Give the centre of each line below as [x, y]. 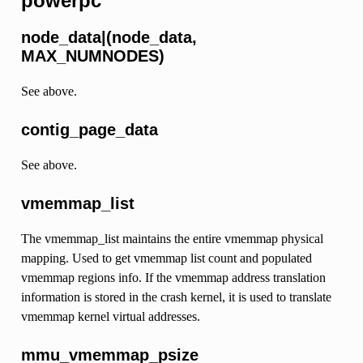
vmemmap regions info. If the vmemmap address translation [173, 278]
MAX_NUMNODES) [92, 56]
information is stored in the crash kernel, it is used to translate [176, 297]
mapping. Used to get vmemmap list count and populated [166, 258]
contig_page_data [89, 130]
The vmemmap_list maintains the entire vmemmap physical [172, 239]
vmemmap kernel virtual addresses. [110, 317]
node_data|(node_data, [109, 38]
